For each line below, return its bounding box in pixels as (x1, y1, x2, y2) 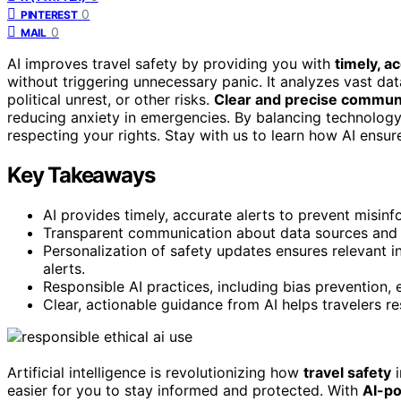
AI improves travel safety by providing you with (7, 54, 335, 73)
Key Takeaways (7, 161, 155, 188)
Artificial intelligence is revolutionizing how (7, 363, 303, 381)
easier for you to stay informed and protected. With (7, 380, 363, 399)
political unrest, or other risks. (7, 90, 214, 108)
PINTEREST (21, 7, 78, 21)
